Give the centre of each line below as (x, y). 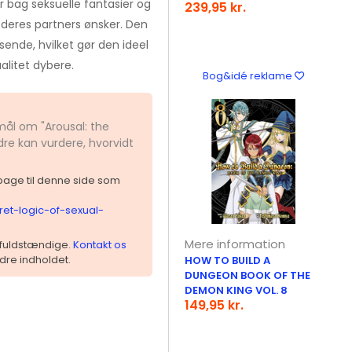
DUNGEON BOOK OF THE (248, 275)
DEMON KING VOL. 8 (236, 290)
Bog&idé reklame (249, 76)
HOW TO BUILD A (228, 260)
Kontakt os (99, 245)
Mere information (235, 244)
